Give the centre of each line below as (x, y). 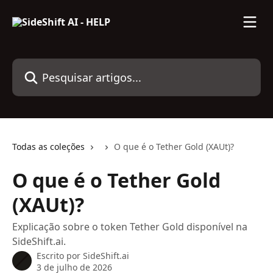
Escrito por (60, 256)
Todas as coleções (48, 147)
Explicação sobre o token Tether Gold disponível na (130, 227)
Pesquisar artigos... (56, 65)
